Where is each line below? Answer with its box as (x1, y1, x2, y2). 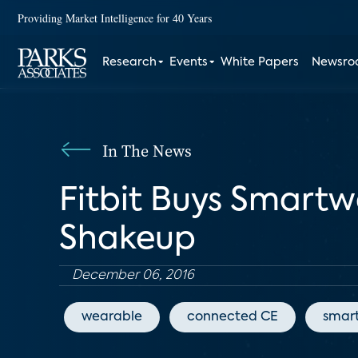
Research (102, 57, 157, 68)
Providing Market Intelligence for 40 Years (18, 10, 212, 26)
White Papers (221, 57, 300, 68)
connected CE (187, 311, 278, 324)
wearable (82, 311, 142, 324)
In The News (102, 140, 192, 162)
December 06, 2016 (72, 269, 194, 282)
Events (169, 57, 209, 68)
